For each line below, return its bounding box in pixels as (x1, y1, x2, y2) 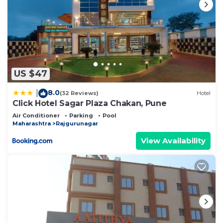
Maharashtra (12, 119, 51, 127)
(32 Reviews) (60, 90, 99, 97)
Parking (69, 111, 93, 119)
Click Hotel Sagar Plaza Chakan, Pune (12, 98, 167, 108)
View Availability (141, 135, 206, 145)
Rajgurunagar (56, 119, 98, 127)
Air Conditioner (12, 111, 60, 119)
